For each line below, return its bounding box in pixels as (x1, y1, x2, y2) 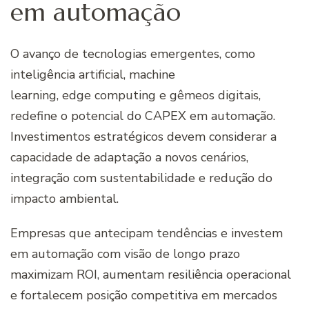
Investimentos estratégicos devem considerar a (10, 128, 277, 146)
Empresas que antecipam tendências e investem (10, 225, 283, 242)
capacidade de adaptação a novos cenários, (10, 149, 248, 166)
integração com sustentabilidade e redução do (10, 170, 272, 187)
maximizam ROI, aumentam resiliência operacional (10, 266, 291, 283)
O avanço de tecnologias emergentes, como (10, 46, 255, 63)
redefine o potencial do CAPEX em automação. (10, 108, 275, 125)
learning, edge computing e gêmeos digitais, (10, 87, 261, 104)
